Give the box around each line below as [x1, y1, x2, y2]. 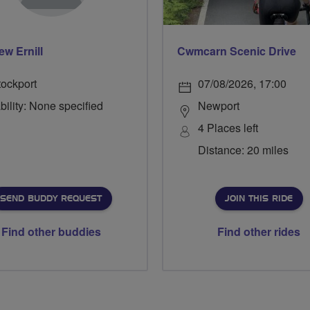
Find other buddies [1, 223, 101, 239]
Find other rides [217, 223, 300, 239]
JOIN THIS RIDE [224, 194, 293, 203]
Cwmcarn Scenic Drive [177, 42, 296, 59]
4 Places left [198, 119, 258, 136]
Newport [198, 97, 239, 113]
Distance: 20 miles [198, 141, 289, 158]
